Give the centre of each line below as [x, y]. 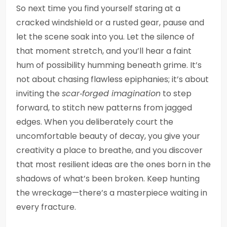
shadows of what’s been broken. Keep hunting [108, 179]
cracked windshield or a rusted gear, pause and [110, 23]
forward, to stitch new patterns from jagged [104, 108]
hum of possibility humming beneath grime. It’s [109, 65]
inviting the [39, 93]
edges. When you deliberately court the [95, 122]
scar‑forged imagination [111, 93]
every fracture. [46, 207]
